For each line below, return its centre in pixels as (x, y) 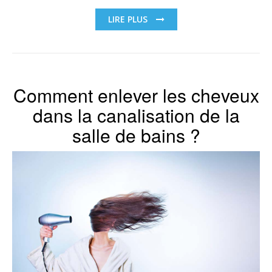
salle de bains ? (136, 135)
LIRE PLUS (129, 19)
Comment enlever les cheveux (136, 95)
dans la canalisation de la (136, 115)
